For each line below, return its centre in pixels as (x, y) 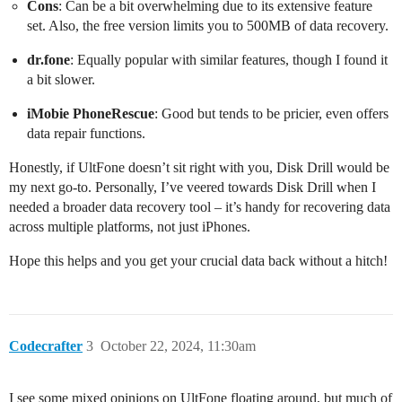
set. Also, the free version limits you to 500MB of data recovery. (208, 26)
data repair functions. (86, 134)
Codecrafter (46, 346)
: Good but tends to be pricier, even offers (271, 114)
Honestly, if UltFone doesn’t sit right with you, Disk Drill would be (199, 168)
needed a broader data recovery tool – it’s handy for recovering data (200, 207)
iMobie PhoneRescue (91, 114)
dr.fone (48, 60)
